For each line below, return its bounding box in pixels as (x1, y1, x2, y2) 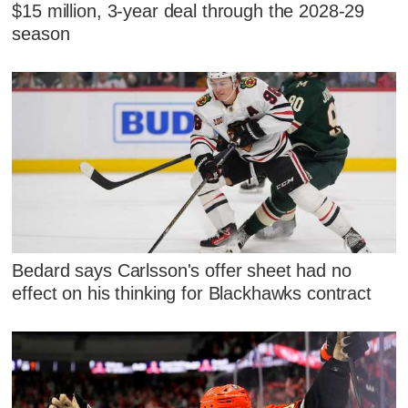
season (12, 23, 70, 44)
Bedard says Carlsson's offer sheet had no (12, 260, 352, 280)
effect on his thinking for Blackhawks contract (12, 282, 372, 303)
